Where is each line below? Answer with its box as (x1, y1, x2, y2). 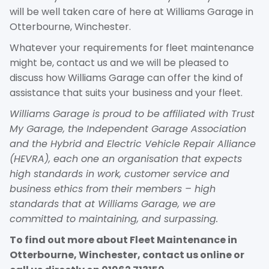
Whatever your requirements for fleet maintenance (10, 41, 254, 55)
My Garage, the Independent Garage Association (10, 122, 246, 136)
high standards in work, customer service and (10, 167, 229, 181)
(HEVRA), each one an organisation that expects (10, 152, 242, 166)
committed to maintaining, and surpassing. (10, 212, 218, 226)
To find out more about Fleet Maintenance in (10, 233, 237, 247)
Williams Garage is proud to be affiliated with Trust (10, 107, 255, 121)
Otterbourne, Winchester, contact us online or (10, 248, 244, 262)
